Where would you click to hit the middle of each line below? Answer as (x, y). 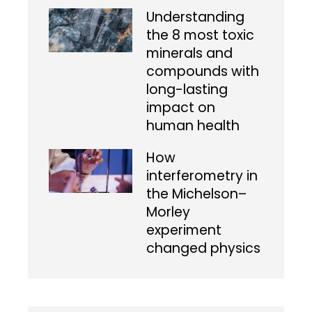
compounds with (203, 72)
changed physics (203, 249)
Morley (168, 212)
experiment (184, 231)
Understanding (195, 17)
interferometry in (202, 176)
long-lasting (187, 90)
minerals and (189, 54)
